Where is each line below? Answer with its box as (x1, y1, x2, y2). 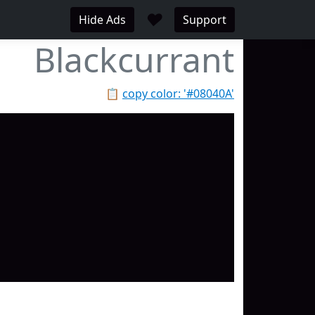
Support (183, 12, 226, 27)
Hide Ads (79, 12, 126, 27)
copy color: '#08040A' (122, 86, 234, 101)
